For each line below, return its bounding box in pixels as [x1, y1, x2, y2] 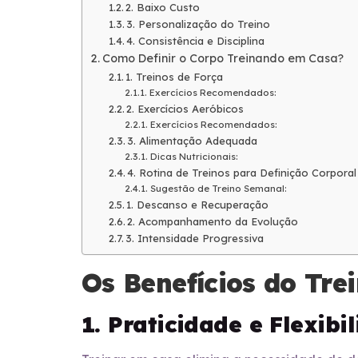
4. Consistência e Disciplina [126, 34, 265, 48]
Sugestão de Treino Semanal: [149, 182, 287, 195]
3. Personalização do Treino [126, 18, 271, 31]
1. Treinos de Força [125, 70, 224, 84]
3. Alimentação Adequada [127, 134, 258, 148]
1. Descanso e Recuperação [126, 198, 269, 212]
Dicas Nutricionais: [149, 150, 238, 163]
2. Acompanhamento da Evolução [127, 215, 299, 229]
